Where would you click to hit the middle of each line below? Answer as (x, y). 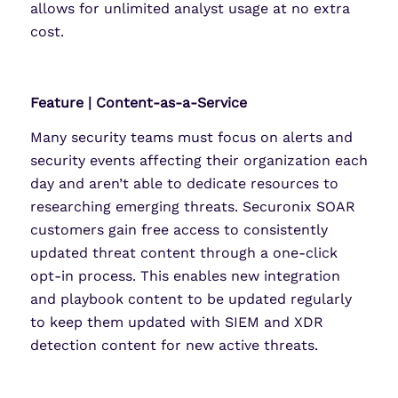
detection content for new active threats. (174, 346)
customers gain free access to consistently (179, 230)
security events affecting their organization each (199, 161)
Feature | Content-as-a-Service (138, 102)
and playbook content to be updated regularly (191, 299)
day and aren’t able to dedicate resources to (184, 184)
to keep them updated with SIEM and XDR (176, 322)
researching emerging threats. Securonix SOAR (192, 207)
